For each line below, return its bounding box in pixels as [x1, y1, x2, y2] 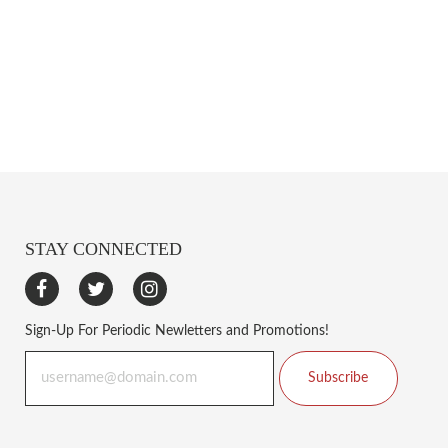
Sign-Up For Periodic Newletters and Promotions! [24, 323, 329, 338]
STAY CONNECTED [24, 238, 182, 259]
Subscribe [308, 371, 369, 386]
